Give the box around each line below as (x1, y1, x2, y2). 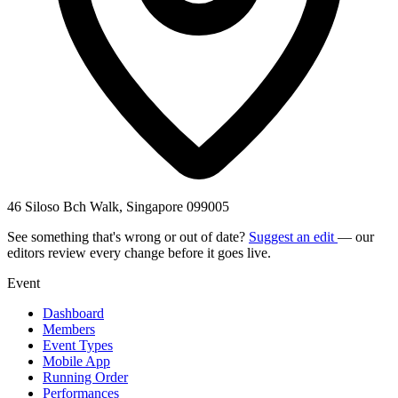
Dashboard (43, 305, 104, 321)
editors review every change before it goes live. (7, 244, 271, 260)
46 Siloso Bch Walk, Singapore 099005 (7, 198, 229, 214)
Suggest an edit (249, 228, 338, 244)
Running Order (43, 369, 128, 385)
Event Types (43, 337, 113, 353)
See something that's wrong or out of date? (7, 228, 249, 244)
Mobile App (43, 353, 110, 369)
